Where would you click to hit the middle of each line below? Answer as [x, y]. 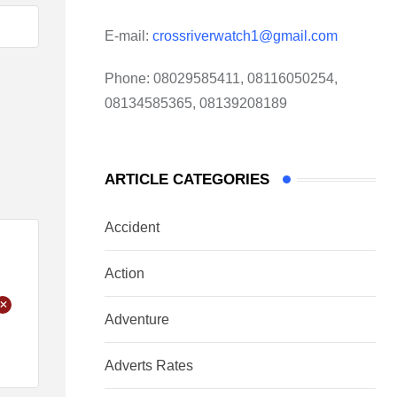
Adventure [137, 320]
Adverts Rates [149, 366]
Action [125, 274]
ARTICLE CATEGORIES [187, 180]
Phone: [127, 79]
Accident [132, 228]
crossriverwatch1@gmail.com [247, 36]
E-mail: [128, 36]
